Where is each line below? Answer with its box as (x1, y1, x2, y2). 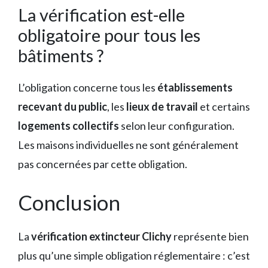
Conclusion (18, 190, 120, 215)
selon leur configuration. (119, 119, 234, 133)
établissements (157, 81, 233, 95)
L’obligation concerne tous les (18, 81, 157, 95)
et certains (198, 100, 250, 114)
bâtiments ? (18, 45, 103, 66)
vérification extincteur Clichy (31, 230, 172, 243)
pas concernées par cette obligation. (18, 157, 187, 171)
